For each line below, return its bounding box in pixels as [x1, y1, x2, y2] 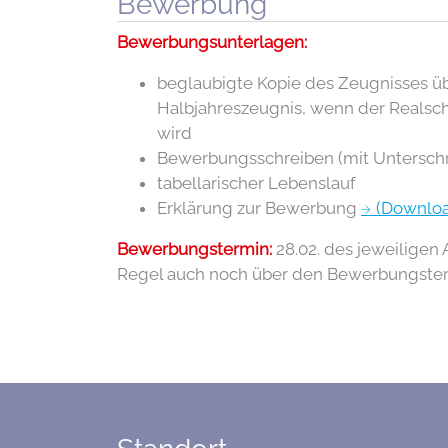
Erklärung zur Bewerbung [157, 198, 361, 218]
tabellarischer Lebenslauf [157, 173, 356, 193]
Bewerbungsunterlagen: [117, 32, 307, 52]
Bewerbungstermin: [117, 239, 272, 259]
